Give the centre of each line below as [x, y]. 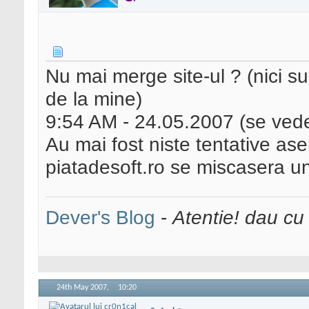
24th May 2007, [84, 288]
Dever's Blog [100, 218]
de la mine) [94, 99]
